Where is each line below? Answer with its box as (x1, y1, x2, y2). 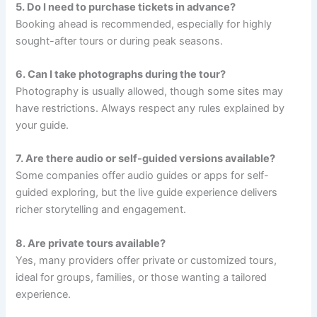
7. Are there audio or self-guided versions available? (16, 152, 276, 166)
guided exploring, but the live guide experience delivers (16, 186, 278, 200)
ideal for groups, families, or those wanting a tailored (16, 270, 267, 284)
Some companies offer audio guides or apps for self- (16, 169, 270, 183)
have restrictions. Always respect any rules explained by (16, 101, 285, 115)
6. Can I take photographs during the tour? (16, 67, 226, 81)
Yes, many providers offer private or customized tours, (16, 253, 277, 267)
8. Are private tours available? (16, 236, 166, 250)
